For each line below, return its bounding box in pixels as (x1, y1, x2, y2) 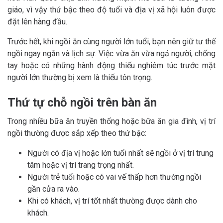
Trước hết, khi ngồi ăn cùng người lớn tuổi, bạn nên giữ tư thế (7, 37, 216, 47)
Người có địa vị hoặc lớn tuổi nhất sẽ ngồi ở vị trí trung (27, 148, 214, 158)
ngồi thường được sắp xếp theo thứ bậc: (7, 128, 146, 138)
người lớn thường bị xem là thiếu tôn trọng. (7, 73, 152, 83)
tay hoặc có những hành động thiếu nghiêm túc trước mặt (7, 61, 216, 71)
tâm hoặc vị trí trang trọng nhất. (27, 160, 134, 170)
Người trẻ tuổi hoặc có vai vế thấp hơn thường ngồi (27, 172, 201, 182)
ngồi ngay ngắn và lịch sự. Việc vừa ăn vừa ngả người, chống (7, 49, 216, 59)
